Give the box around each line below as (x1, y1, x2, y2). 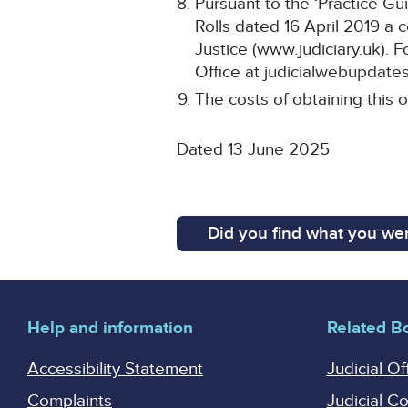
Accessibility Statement (27, 359, 203, 381)
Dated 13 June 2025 (177, 139, 331, 161)
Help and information (27, 318, 193, 340)
